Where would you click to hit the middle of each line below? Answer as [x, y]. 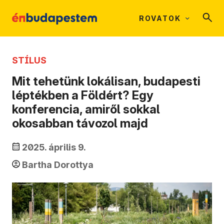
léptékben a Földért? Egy [83, 95]
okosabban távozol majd [80, 123]
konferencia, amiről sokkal [86, 109]
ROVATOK [160, 18]
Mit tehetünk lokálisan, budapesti [106, 81]
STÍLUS [29, 60]
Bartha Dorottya [58, 165]
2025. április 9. [54, 147]
